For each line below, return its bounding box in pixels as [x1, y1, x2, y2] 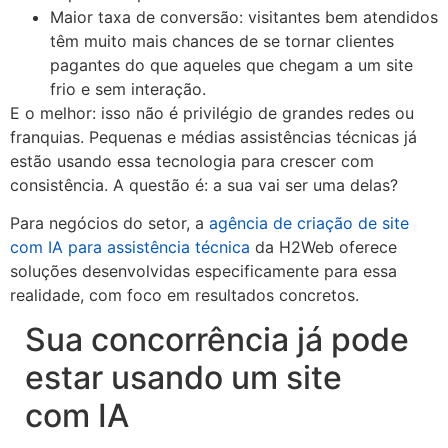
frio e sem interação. [50, 78, 206, 99]
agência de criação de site [209, 212, 409, 233]
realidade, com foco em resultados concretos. [10, 284, 359, 305]
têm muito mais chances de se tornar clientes [50, 30, 394, 51]
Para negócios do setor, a [10, 212, 209, 233]
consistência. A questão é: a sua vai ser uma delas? [10, 174, 398, 195]
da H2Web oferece [250, 236, 397, 257]
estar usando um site [25, 358, 342, 398]
